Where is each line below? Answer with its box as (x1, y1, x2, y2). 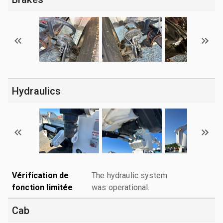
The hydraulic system (92, 170, 167, 180)
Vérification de (12, 170, 69, 180)
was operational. (92, 182, 150, 192)
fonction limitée (12, 182, 73, 192)
